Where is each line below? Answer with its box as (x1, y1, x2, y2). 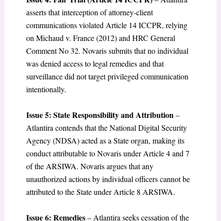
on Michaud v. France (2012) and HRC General (26, 33, 175, 43)
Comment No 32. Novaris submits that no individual (26, 45, 188, 56)
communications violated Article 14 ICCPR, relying (26, 20, 187, 31)
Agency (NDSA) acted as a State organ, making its (26, 135, 184, 146)
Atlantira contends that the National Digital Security (26, 122, 187, 133)
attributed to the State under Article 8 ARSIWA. (26, 186, 175, 197)
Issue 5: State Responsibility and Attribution (26, 109, 174, 120)
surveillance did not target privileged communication (26, 71, 188, 82)
